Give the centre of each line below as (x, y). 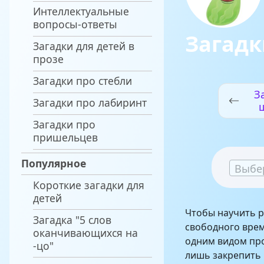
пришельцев (65, 138)
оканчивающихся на (85, 232)
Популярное (54, 163)
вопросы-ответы (75, 24)
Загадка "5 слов (72, 220)
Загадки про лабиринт (90, 103)
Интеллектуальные (81, 11)
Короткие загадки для (89, 185)
